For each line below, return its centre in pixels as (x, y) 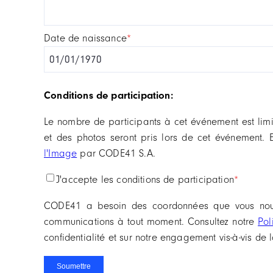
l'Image (61, 153)
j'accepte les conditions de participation (148, 179)
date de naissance (89, 38)
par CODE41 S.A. (118, 153)
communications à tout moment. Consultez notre (151, 222)
